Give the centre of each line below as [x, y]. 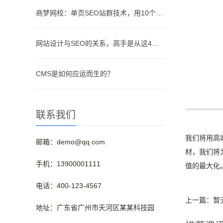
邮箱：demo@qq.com [70, 142]
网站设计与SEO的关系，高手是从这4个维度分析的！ [155, 43]
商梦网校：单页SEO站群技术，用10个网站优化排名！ [159, 13]
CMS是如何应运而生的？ [75, 74]
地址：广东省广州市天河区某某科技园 [95, 208]
